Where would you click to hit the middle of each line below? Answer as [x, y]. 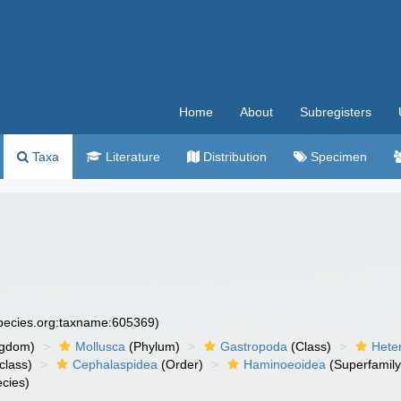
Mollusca [101, 346]
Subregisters [336, 112]
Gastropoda [254, 346]
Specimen [337, 157]
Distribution [233, 157]
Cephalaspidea [115, 364]
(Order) [181, 364]
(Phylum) [153, 346]
